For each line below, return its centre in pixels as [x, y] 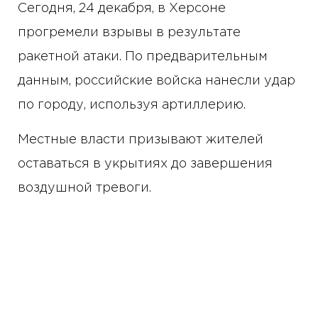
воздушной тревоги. [84, 188]
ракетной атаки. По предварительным [143, 57]
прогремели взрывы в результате [129, 33]
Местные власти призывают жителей [141, 140]
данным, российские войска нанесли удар [157, 81]
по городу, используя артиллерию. [132, 105]
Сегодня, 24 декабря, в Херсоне [122, 9]
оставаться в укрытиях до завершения [145, 164]
